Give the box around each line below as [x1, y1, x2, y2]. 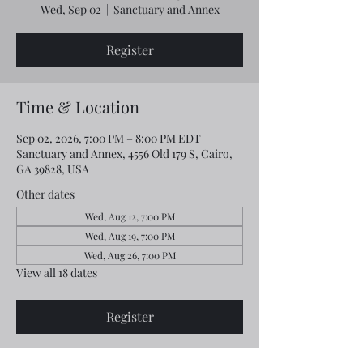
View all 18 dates [16, 265, 97, 280]
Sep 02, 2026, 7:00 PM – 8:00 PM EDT [16, 130, 201, 146]
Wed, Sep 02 [40, 2, 101, 17]
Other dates [16, 186, 75, 202]
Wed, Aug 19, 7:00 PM [84, 229, 175, 242]
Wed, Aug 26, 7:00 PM [83, 249, 176, 262]
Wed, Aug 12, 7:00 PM [84, 210, 175, 223]
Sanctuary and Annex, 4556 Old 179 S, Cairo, [16, 146, 233, 161]
